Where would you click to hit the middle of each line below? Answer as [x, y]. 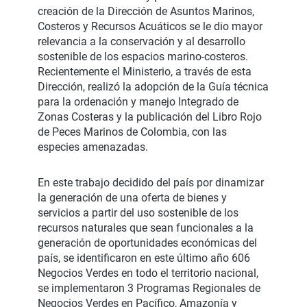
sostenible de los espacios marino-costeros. [143, 57]
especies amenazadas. [93, 147]
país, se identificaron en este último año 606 [144, 258]
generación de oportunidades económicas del [147, 243]
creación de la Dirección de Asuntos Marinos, [146, 12]
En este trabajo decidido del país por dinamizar [151, 183]
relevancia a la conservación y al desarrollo [142, 42]
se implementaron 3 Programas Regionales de [149, 288]
